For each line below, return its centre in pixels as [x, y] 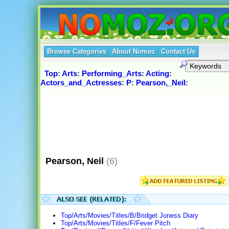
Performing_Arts [111, 74]
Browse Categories [76, 51]
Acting [157, 74]
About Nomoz [133, 51]
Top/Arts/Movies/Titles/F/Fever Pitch [115, 223]
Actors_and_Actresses [81, 83]
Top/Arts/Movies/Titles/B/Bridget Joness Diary [129, 216]
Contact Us [178, 51]
